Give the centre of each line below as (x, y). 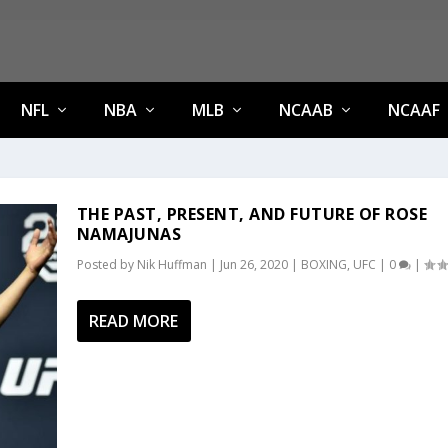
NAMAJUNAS (129, 234)
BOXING (323, 264)
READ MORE (133, 321)
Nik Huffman (171, 264)
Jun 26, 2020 (253, 264)
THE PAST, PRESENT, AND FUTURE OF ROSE (252, 214)
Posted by (106, 264)
